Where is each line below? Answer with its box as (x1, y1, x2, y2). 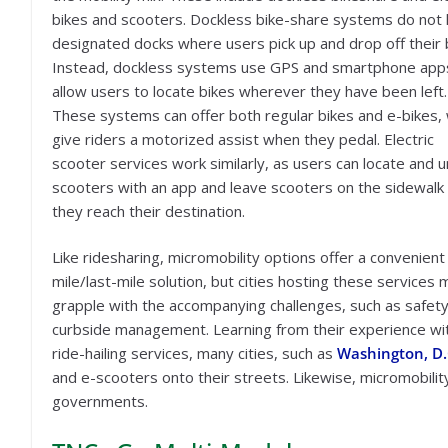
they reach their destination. (52, 200, 245, 221)
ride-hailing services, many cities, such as (52, 343, 337, 363)
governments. (52, 391, 148, 411)
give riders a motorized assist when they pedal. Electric (52, 128, 434, 149)
